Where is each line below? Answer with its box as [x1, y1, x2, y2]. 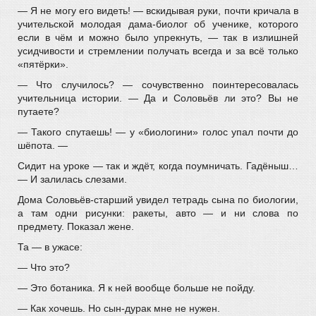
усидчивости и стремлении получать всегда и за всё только [18, 45, 298, 56]
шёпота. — [18, 140, 68, 151]
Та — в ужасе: [18, 241, 83, 253]
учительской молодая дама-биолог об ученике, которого [18, 18, 298, 30]
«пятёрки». [18, 59, 68, 70]
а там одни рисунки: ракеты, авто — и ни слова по [18, 207, 298, 219]
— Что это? [18, 262, 70, 273]
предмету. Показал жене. [18, 221, 134, 232]
